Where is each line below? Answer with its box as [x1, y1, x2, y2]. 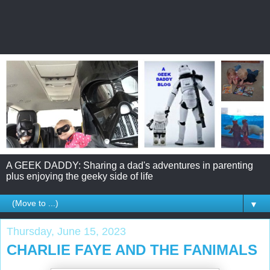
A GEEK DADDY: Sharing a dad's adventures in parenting [6, 160, 253, 171]
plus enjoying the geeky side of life [6, 171, 153, 181]
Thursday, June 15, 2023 [7, 225, 126, 237]
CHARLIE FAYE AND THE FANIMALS [7, 241, 257, 258]
